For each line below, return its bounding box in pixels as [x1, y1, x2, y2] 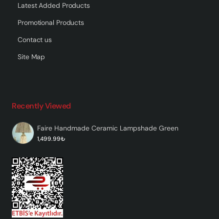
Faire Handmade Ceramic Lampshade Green [37, 123, 178, 132]
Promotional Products [18, 18, 84, 27]
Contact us [18, 35, 52, 44]
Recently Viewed [12, 100, 71, 111]
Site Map [18, 52, 45, 61]
